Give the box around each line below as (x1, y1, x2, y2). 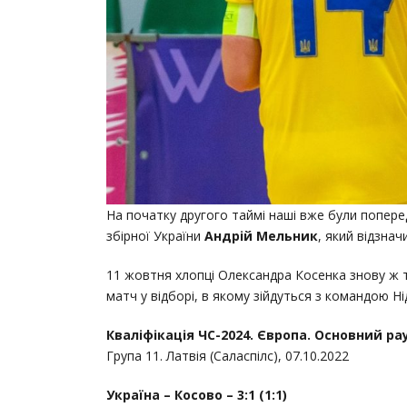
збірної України (106, 226, 204, 244)
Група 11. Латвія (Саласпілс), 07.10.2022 (106, 346, 349, 364)
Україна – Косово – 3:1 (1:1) (106, 385, 287, 403)
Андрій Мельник (204, 226, 318, 244)
